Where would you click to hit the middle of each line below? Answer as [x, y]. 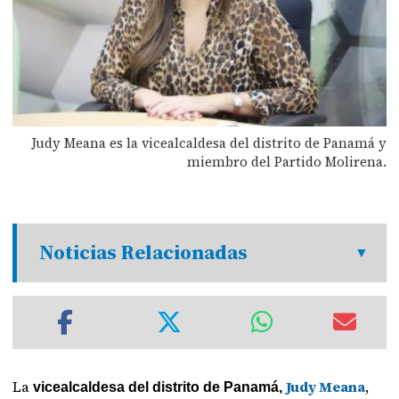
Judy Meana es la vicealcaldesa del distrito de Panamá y [208, 142]
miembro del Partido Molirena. [286, 161]
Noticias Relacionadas [144, 252]
